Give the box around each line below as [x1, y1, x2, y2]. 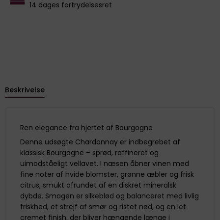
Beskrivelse [5, 84, 45, 95]
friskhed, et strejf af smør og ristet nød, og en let [20, 201, 186, 212]
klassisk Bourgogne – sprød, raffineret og [20, 147, 159, 158]
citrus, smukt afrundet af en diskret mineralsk [20, 180, 176, 190]
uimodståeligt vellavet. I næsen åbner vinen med [20, 158, 189, 168]
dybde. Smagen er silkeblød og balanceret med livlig [20, 191, 199, 201]
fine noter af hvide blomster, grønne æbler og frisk [20, 169, 194, 179]
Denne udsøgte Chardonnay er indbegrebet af [20, 137, 180, 147]
